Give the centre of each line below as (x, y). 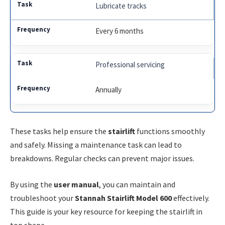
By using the (32, 184)
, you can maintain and (137, 184)
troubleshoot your (42, 198)
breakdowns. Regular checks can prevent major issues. (102, 158)
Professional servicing (130, 64)
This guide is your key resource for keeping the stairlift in (106, 211)
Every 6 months (120, 31)
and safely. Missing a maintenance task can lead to (96, 145)
